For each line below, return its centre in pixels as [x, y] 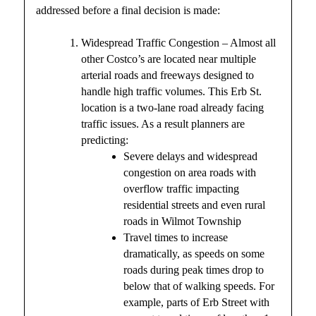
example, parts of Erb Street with [197, 303]
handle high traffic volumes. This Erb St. [172, 92]
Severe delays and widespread [191, 157]
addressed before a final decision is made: [128, 10]
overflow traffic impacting [182, 189]
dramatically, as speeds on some [194, 254]
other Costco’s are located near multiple [169, 59]
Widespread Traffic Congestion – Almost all [179, 43]
